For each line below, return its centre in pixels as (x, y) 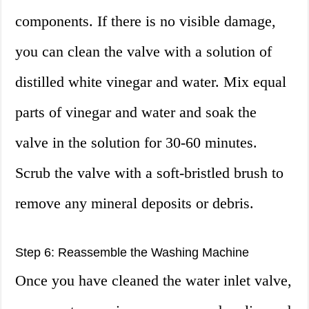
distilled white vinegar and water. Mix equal (151, 82)
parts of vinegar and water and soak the (136, 112)
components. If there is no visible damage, (146, 21)
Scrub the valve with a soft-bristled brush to (150, 173)
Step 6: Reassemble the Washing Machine (132, 253)
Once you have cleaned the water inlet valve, (154, 281)
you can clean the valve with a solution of (144, 52)
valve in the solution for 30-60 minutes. (137, 143)
